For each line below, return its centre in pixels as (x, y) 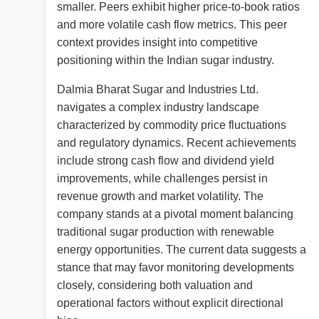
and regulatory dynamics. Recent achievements (177, 143)
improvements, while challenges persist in (162, 179)
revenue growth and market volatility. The (160, 197)
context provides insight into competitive (157, 43)
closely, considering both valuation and (155, 286)
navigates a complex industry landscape (158, 108)
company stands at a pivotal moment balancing (175, 214)
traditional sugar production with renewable (166, 232)
